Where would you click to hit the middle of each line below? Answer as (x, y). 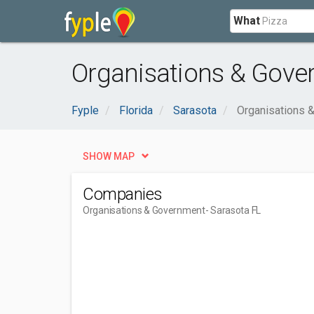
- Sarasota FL (233, 210)
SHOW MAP (109, 156)
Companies (123, 194)
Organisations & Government (144, 210)
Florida (136, 110)
